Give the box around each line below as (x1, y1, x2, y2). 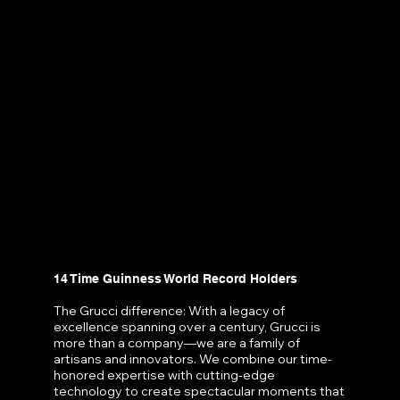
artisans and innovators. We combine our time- (54, 350, 333, 367)
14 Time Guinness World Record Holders (54, 271, 298, 286)
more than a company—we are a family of (54, 334, 301, 351)
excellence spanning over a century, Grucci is (54, 318, 321, 335)
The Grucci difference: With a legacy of (54, 302, 286, 319)
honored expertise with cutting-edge (54, 366, 276, 383)
